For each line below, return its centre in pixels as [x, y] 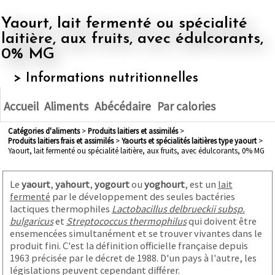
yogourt [112, 184]
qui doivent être [221, 221]
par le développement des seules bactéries [142, 196]
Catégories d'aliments [46, 131]
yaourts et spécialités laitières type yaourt [190, 141]
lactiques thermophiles [60, 208]
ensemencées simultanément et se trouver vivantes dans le [136, 233]
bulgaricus [31, 221]
